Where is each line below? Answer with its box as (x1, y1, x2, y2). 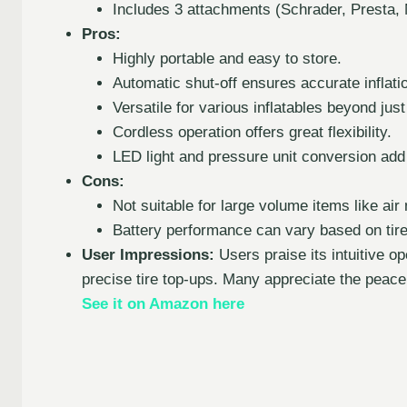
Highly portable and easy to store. (113, 50, 342, 68)
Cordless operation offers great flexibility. (113, 124, 392, 142)
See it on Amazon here (82, 295, 244, 313)
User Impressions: (82, 246, 214, 264)
